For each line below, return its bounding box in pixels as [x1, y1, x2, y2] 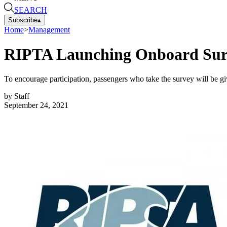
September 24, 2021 [4, 101, 68, 110]
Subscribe [8, 16, 37, 24]
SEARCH [14, 5, 47, 14]
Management [28, 25, 70, 34]
